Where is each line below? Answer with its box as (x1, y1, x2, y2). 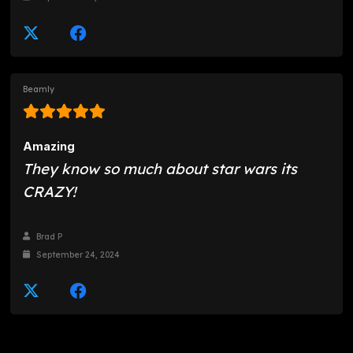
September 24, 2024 (34, 249, 121, 260)
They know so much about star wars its (23, 159, 298, 179)
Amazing (23, 139, 76, 154)
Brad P (34, 232, 63, 243)
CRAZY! (23, 182, 76, 202)
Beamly (23, 84, 55, 95)
